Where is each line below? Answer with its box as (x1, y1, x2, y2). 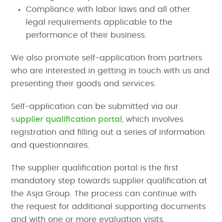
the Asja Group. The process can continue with (11, 189, 197, 198)
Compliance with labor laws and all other (26, 5, 191, 13)
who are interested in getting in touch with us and (11, 66, 210, 75)
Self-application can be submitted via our (11, 102, 179, 111)
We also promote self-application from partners (11, 54, 203, 62)
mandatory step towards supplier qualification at (11, 176, 208, 185)
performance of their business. (26, 31, 147, 39)
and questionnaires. (11, 141, 90, 149)
